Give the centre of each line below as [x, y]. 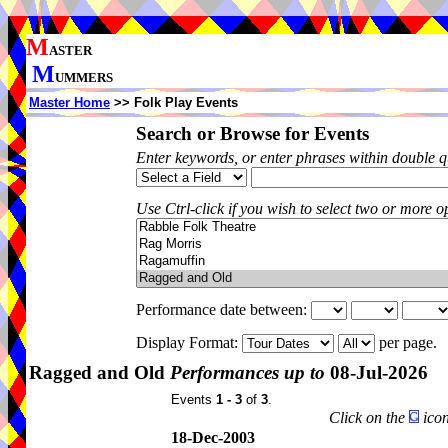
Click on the [369, 417]
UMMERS [84, 77]
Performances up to [247, 372]
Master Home [69, 102]
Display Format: [189, 342]
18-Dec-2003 [213, 437]
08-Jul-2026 [376, 372]
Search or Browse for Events [252, 133]
